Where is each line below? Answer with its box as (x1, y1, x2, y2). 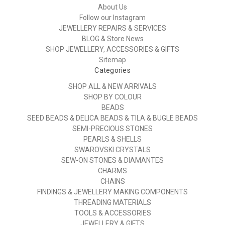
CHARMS (98, 167, 127, 175)
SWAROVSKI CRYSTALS (74, 146, 151, 154)
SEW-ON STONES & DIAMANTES (61, 156, 164, 165)
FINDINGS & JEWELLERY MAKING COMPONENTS (37, 188, 188, 196)
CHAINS (100, 177, 125, 186)
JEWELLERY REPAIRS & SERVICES (59, 24, 166, 33)
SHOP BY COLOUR (83, 93, 142, 101)
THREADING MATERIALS (74, 198, 151, 207)
